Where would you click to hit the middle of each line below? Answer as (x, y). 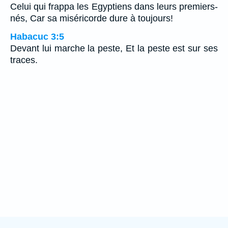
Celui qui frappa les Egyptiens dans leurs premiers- (114, 7)
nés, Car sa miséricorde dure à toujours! (92, 19)
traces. (24, 60)
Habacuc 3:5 (37, 37)
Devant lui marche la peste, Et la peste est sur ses (114, 49)
